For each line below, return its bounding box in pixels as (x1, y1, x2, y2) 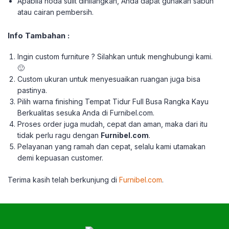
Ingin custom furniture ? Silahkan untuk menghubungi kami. (17, 52, 213, 61)
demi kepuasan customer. (17, 153, 104, 162)
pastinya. (17, 86, 48, 95)
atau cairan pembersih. (17, 8, 94, 16)
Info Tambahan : (8, 31, 70, 40)
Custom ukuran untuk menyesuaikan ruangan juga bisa (17, 75, 201, 83)
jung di (95, 175, 117, 184)
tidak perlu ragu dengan (17, 131, 101, 140)
